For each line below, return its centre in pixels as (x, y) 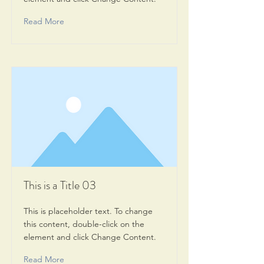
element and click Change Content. (90, 237)
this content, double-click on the (84, 224)
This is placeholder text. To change (88, 211)
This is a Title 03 (60, 185)
